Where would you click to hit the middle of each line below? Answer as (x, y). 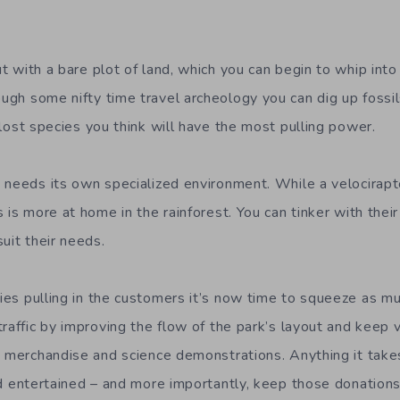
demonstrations (229, 355)
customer (146, 298)
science (146, 355)
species (57, 127)
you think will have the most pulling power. (230, 127)
